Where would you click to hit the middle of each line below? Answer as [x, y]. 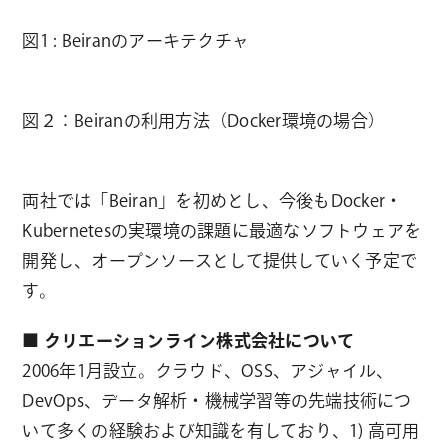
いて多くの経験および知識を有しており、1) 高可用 [221, 430]
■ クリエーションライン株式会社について [188, 340]
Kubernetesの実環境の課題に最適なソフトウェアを [222, 230]
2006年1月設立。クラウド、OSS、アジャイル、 [208, 370]
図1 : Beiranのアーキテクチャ [136, 40]
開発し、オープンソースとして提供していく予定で [220, 260]
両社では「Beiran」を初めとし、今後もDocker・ [212, 200]
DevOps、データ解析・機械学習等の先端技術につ [217, 400]
